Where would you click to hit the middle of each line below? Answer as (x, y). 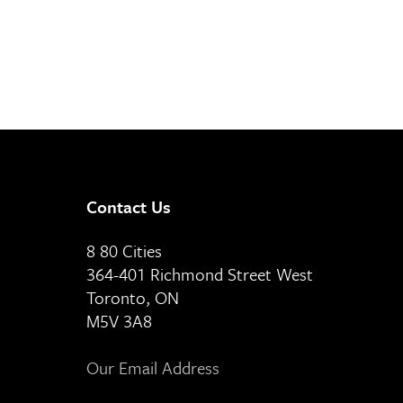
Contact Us (129, 206)
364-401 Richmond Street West (200, 274)
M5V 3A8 (119, 321)
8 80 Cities (124, 251)
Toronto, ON (133, 297)
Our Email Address (153, 367)
